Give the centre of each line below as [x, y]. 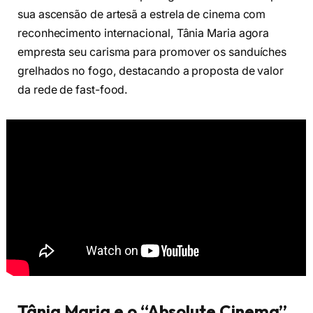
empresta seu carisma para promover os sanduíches [152, 52]
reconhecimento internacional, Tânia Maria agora [144, 33]
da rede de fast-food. [73, 89]
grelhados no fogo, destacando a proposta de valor [151, 71]
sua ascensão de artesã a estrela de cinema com [142, 14]
